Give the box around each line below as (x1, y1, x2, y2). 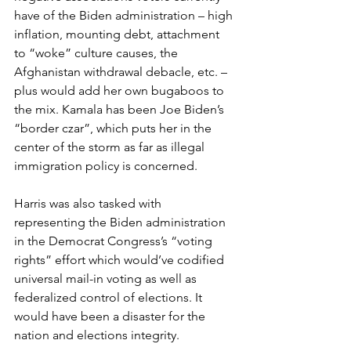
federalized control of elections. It (14, 289, 205, 305)
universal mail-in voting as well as (14, 270, 200, 286)
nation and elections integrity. (14, 327, 179, 342)
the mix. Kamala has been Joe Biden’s (14, 101, 227, 117)
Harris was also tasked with (14, 195, 165, 211)
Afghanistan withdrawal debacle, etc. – (14, 63, 230, 79)
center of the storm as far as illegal (14, 139, 208, 154)
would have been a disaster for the (14, 308, 208, 324)
